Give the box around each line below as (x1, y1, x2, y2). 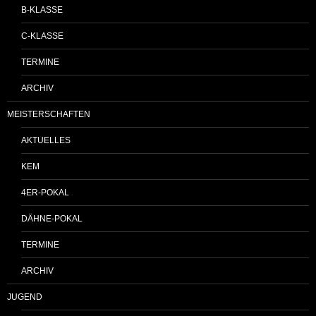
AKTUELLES (21, 135, 71, 145)
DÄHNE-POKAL (21, 213, 83, 224)
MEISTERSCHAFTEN (7, 109, 90, 119)
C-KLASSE (21, 30, 63, 41)
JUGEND (7, 291, 42, 302)
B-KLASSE (21, 4, 63, 15)
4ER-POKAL (21, 187, 69, 197)
